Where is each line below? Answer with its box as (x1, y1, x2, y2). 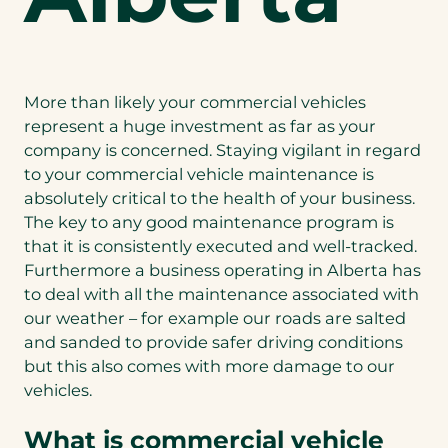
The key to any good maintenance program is (24, 212, 394, 233)
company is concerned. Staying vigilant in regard (24, 140, 421, 161)
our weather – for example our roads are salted (24, 308, 406, 329)
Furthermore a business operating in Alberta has (24, 260, 421, 281)
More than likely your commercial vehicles (24, 92, 366, 113)
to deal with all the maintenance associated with (24, 284, 419, 305)
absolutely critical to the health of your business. (24, 188, 415, 209)
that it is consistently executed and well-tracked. (24, 236, 417, 257)
